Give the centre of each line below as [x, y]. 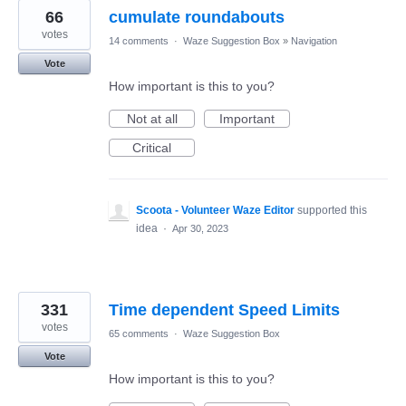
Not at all [152, 119]
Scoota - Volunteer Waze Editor [215, 211]
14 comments [139, 41]
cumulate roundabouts [197, 18]
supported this [332, 211]
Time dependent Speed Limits [224, 310]
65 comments [139, 334]
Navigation [314, 41]
